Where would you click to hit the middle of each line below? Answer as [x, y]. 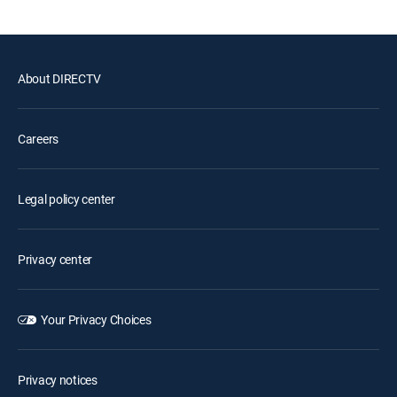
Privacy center [55, 259]
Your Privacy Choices [96, 319]
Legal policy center [66, 198]
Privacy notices [58, 379]
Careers [39, 138]
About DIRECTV [59, 78]
